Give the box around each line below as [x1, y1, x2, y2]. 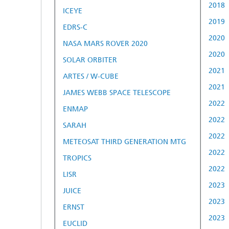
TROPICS [63, 153, 91, 163]
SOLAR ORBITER [63, 55, 117, 64]
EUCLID [63, 219, 87, 228]
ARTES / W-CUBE [63, 72, 119, 81]
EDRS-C [63, 22, 87, 32]
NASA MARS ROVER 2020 [63, 39, 148, 48]
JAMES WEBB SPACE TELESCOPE [63, 88, 171, 97]
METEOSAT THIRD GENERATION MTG [63, 137, 186, 146]
